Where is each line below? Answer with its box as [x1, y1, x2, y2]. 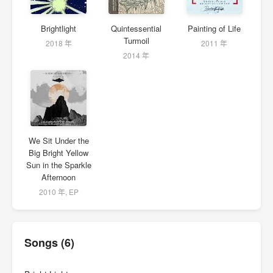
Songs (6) [24, 235, 74, 250]
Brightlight [41, 23, 77, 34]
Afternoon [41, 171, 76, 183]
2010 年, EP [38, 186, 79, 197]
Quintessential [111, 23, 162, 34]
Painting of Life [188, 23, 241, 34]
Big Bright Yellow [29, 147, 89, 158]
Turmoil [123, 35, 149, 46]
